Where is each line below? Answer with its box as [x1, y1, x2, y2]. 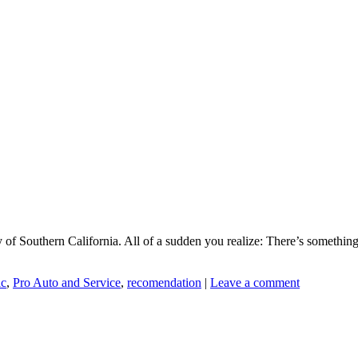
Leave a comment [210, 275, 300, 289]
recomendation [127, 275, 201, 289]
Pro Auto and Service [13, 275, 121, 289]
